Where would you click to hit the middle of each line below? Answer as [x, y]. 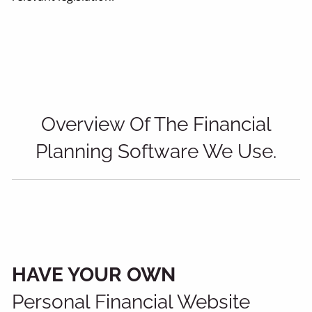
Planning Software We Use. [156, 151]
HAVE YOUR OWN [94, 274]
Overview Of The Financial [156, 124]
